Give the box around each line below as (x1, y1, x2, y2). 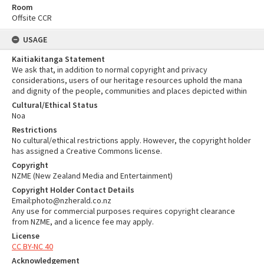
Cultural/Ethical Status (12, 100, 98, 110)
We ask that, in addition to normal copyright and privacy (12, 64, 207, 75)
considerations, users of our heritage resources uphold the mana (12, 75, 242, 85)
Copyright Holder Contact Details (12, 184, 134, 195)
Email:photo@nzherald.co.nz (12, 195, 111, 206)
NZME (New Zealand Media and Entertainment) (12, 170, 173, 181)
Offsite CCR (12, 12, 52, 23)
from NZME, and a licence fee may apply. (12, 216, 154, 227)
